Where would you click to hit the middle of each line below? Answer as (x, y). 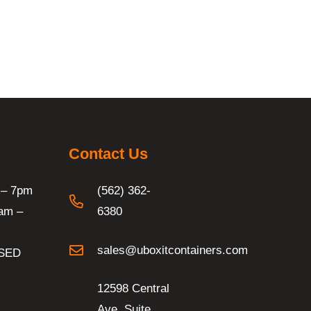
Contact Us (109, 153)
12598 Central (134, 288)
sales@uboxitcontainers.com (173, 250)
